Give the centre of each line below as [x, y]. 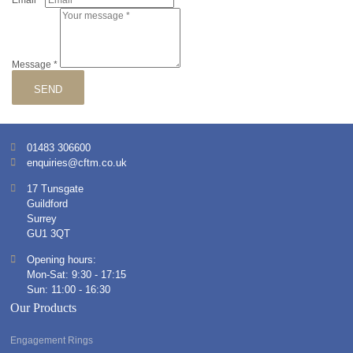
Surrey [42, 218]
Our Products [44, 307]
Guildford [48, 203]
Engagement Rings [52, 340]
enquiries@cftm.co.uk [77, 162]
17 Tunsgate [56, 188]
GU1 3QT [49, 233]
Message [33, 65]
